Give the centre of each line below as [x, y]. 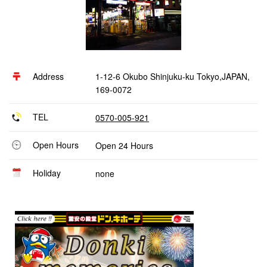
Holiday [47, 173]
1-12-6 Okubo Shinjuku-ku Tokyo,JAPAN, [173, 76]
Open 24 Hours [124, 145]
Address [48, 76]
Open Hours [56, 145]
